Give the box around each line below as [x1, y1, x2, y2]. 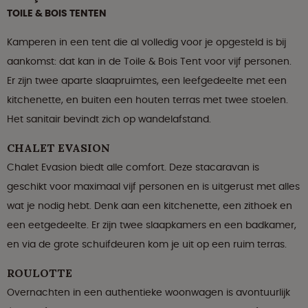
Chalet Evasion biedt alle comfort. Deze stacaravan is [7, 160, 259, 175]
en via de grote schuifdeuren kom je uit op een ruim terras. [7, 237, 287, 252]
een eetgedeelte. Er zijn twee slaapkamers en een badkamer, [7, 218, 296, 232]
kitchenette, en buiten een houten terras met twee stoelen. [7, 93, 288, 107]
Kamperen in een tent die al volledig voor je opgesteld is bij [7, 35, 286, 49]
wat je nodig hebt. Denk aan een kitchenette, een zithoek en [7, 199, 292, 213]
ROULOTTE [7, 266, 72, 280]
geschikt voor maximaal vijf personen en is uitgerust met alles [7, 179, 300, 194]
